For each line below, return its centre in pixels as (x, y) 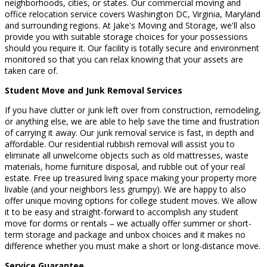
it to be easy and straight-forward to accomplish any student (122, 212)
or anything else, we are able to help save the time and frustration (132, 121)
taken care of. (31, 70)
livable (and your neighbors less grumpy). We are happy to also (125, 189)
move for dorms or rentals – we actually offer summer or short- (128, 223)
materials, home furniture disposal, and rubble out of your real (125, 166)
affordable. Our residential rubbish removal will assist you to (120, 144)
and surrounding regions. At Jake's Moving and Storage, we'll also (130, 25)
